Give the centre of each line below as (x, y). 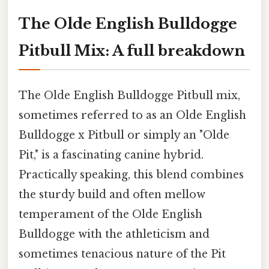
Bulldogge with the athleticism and (114, 234)
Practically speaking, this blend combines (131, 174)
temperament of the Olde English (110, 214)
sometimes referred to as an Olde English (132, 115)
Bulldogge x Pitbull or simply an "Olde (124, 135)
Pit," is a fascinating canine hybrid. (111, 155)
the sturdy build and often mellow (112, 194)
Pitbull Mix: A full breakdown (132, 50)
